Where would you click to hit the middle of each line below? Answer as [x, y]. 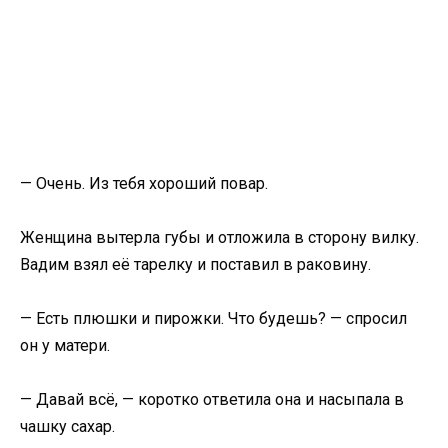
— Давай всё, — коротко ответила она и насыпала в [212, 400]
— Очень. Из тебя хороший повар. [144, 183]
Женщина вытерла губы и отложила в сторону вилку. [219, 238]
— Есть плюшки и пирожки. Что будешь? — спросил [213, 319]
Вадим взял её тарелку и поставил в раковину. [195, 265]
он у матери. [65, 346]
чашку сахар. [67, 427]
